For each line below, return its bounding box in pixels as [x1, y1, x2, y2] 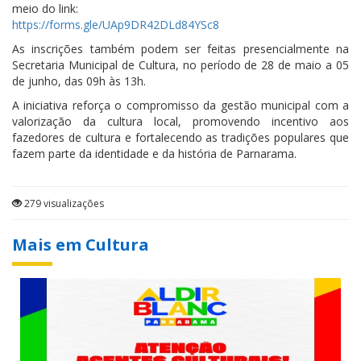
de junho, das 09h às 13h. [12, 73, 146, 89]
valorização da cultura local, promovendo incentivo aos [12, 114, 349, 130]
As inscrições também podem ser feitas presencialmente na [12, 41, 349, 57]
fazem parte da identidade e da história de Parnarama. [12, 146, 297, 162]
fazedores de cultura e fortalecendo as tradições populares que [12, 130, 349, 146]
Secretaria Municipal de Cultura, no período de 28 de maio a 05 [12, 57, 349, 73]
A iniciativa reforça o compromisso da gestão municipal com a [12, 98, 349, 114]
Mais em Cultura [12, 234, 149, 256]
